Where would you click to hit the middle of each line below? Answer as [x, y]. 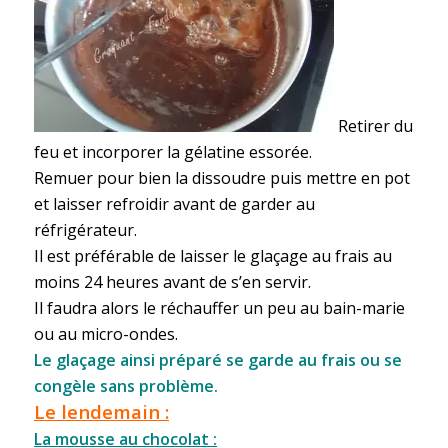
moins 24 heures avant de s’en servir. [172, 282]
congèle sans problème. [125, 386]
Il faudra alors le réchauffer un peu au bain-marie [219, 308]
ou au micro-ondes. [105, 334]
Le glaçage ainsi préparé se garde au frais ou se [217, 360]
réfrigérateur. [85, 230]
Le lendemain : [101, 412]
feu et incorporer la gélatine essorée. [172, 152]
